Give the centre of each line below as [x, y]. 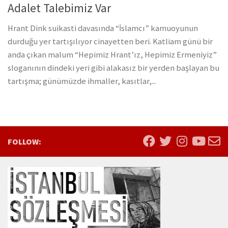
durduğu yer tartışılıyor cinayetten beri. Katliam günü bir [110, 42]
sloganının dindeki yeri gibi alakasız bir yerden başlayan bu [113, 68]
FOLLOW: [24, 142]
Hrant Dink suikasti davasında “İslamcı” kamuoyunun [103, 28]
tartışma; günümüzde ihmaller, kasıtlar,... [82, 81]
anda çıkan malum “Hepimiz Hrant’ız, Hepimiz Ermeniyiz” [112, 55]
